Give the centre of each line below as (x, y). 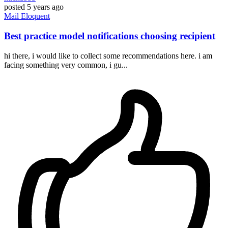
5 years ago (45, 7)
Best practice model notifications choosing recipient (110, 36)
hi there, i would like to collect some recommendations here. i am (108, 55)
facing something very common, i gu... (66, 65)
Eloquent (35, 16)
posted (15, 7)
